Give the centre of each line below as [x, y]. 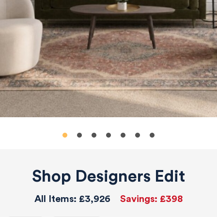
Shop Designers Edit [108, 176]
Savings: [140, 199]
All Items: [57, 199]
